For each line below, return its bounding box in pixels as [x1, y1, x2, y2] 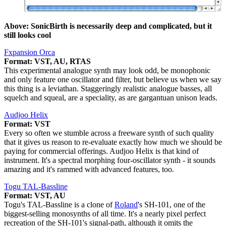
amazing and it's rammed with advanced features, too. [4, 164, 174, 174]
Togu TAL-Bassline [4, 182, 68, 191]
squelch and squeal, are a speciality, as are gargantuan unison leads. [4, 93, 217, 102]
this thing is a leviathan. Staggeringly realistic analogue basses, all [4, 84, 212, 93]
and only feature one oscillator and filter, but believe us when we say [4, 75, 221, 84]
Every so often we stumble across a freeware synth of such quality [4, 128, 214, 137]
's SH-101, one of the [138, 200, 205, 209]
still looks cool [4, 30, 51, 39]
